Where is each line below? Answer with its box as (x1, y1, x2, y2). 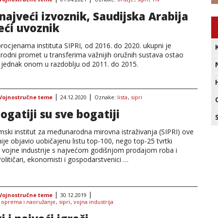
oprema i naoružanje (1, 198, 55, 205)
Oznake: (94, 93, 117, 101)
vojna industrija (73, 198, 113, 205)
